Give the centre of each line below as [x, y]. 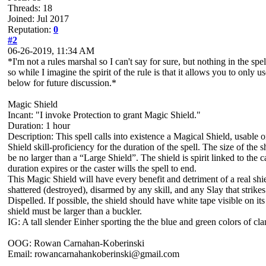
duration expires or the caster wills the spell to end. [102, 168]
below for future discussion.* [62, 83]
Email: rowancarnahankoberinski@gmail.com [94, 254]
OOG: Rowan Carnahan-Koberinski [76, 243]
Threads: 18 [30, 8]
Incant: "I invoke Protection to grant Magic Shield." [104, 115]
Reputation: [31, 29]
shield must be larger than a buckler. [75, 211]
